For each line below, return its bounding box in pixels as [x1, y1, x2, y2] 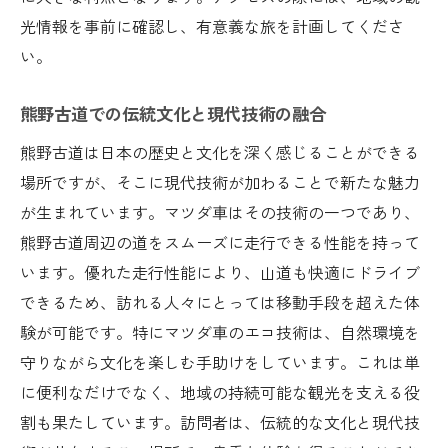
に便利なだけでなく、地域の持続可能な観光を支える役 [20, 379, 420, 404]
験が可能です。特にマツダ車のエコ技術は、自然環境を [20, 319, 420, 344]
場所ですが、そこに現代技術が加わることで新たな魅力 [20, 169, 420, 194]
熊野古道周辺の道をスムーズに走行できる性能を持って [20, 229, 420, 254]
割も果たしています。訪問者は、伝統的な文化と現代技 [20, 409, 420, 434]
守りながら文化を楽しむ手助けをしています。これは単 [20, 349, 420, 374]
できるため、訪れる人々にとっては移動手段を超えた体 [20, 289, 420, 314]
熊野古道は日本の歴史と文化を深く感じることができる [20, 139, 420, 164]
